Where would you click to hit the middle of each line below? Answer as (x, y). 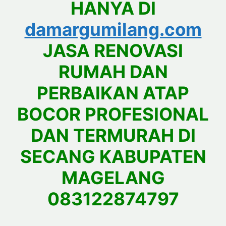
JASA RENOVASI (113, 51)
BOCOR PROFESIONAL (113, 114)
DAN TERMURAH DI (113, 135)
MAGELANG (113, 178)
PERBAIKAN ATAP (113, 93)
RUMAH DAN (113, 72)
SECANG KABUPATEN (113, 157)
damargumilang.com (113, 30)
